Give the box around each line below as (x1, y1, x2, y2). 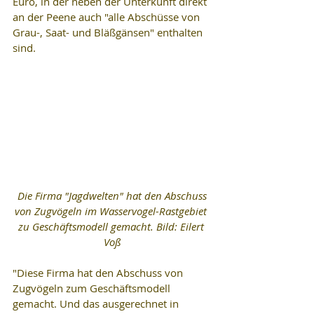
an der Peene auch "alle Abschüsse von (13, 10, 203, 24)
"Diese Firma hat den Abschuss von (13, 265, 186, 280)
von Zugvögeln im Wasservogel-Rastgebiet (15, 203, 210, 218)
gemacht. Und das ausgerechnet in (13, 296, 182, 310)
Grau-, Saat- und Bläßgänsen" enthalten (13, 25, 205, 39)
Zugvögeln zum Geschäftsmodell (13, 280, 173, 295)
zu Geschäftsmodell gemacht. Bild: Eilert (18, 219, 207, 233)
